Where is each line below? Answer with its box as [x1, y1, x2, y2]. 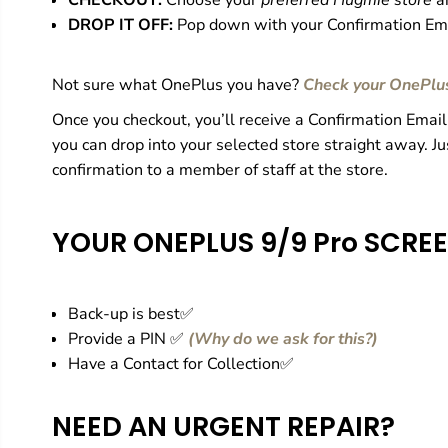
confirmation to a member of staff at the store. [51, 159, 388, 182]
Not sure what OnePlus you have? [51, 74, 299, 97]
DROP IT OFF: [67, 14, 173, 37]
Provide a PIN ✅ [67, 328, 188, 351]
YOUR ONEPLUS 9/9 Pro [51, 224, 364, 262]
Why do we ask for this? [193, 328, 372, 351]
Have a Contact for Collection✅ [67, 353, 294, 376]
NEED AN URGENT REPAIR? [51, 408, 395, 446]
